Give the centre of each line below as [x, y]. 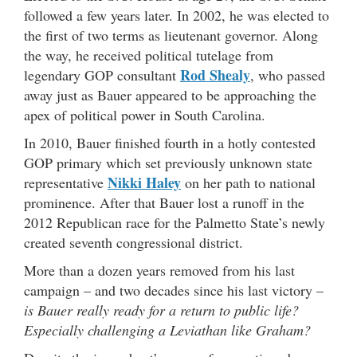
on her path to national [248, 183]
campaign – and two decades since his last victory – [174, 290]
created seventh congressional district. [133, 243]
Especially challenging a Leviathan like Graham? [167, 330]
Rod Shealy [215, 75]
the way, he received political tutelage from [149, 55]
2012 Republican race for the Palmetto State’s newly [175, 223]
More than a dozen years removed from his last [159, 271]
